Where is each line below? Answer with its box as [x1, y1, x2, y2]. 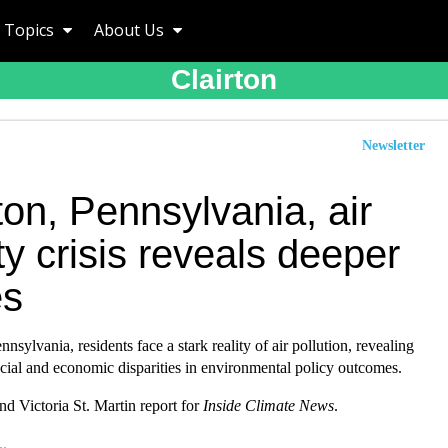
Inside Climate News [203, 397, 334, 414]
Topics [4, 19, 58, 41]
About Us [94, 19, 168, 41]
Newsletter [362, 138, 425, 153]
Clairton [171, 64, 277, 95]
